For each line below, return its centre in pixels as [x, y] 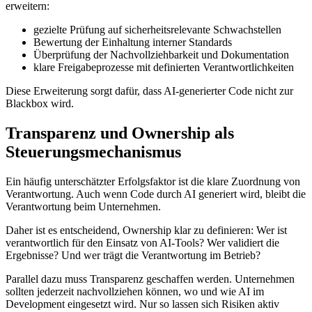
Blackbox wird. [40, 103]
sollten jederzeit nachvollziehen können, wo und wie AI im [135, 291]
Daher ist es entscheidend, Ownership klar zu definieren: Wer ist [146, 230]
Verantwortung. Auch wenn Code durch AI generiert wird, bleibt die [156, 194]
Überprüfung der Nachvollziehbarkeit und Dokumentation [161, 54]
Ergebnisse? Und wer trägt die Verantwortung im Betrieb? [133, 255]
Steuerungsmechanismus [93, 151]
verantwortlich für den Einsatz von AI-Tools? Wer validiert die [142, 242]
